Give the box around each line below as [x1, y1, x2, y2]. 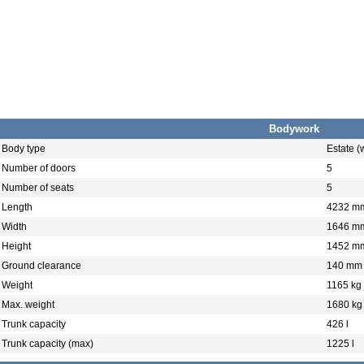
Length [2, 201, 32, 213]
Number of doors [2, 162, 76, 174]
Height [2, 240, 31, 252]
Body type [2, 143, 45, 154]
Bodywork [269, 123, 319, 135]
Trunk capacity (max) [2, 338, 93, 349]
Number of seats [2, 182, 74, 193]
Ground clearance [2, 260, 81, 271]
